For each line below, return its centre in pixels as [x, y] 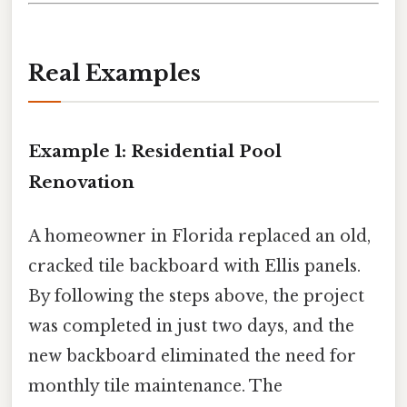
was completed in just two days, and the [191, 327]
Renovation [81, 182]
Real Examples [114, 73]
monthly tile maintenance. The [155, 387]
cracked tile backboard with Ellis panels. [194, 267]
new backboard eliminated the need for [192, 357]
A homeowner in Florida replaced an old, [199, 237]
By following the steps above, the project [196, 297]
